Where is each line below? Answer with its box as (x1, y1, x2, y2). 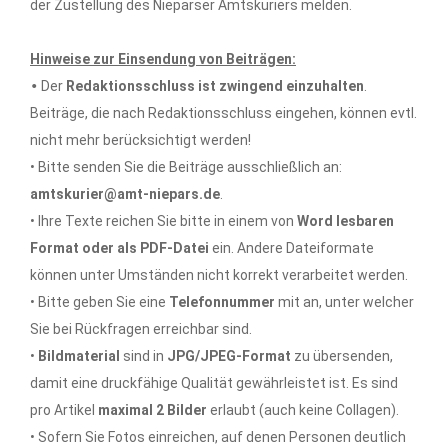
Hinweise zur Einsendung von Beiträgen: (30, 51, 296, 68)
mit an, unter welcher (275, 294, 414, 311)
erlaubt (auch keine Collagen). (207, 402, 399, 419)
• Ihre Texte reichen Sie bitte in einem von (30, 213, 297, 230)
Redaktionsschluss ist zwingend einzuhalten (66, 78, 364, 95)
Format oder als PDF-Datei (30, 240, 212, 257)
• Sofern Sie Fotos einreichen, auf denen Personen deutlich (30, 429, 406, 446)
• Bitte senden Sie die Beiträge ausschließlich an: (30, 159, 342, 176)
